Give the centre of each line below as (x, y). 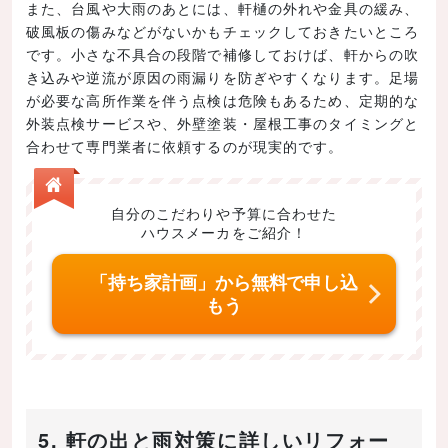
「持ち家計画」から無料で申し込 (224, 282)
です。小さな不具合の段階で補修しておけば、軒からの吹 (223, 53)
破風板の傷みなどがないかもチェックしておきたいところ (223, 30)
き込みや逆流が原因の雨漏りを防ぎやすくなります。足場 (223, 76)
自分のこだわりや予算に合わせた (224, 212)
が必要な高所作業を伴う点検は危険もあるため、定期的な (223, 99)
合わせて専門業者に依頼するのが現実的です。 (185, 145)
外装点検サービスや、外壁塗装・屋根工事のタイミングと (223, 122)
